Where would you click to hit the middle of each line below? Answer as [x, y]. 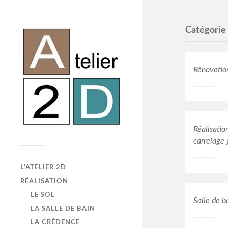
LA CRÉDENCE [55, 222]
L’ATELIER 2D [43, 167]
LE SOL [43, 195]
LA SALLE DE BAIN [63, 209]
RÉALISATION [44, 181]
